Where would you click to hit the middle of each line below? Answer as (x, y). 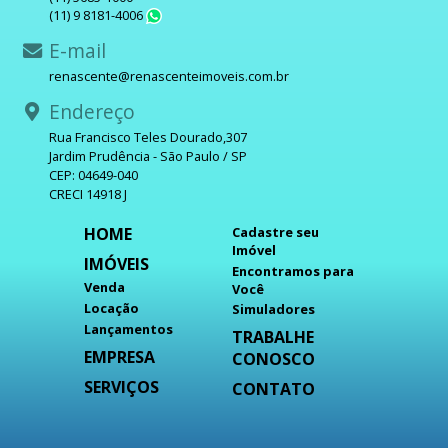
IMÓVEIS (116, 264)
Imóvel (254, 250)
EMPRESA (119, 356)
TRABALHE (273, 337)
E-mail (75, 50)
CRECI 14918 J (87, 194)
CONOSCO (273, 359)
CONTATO (273, 389)
